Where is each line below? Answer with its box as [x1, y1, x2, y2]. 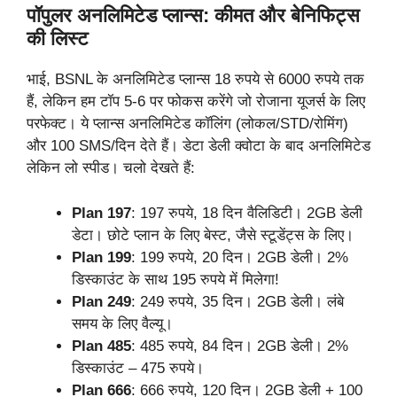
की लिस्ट [27, 27, 89, 51]
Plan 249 [72, 292, 131, 310]
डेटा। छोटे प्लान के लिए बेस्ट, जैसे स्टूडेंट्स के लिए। [72, 226, 354, 244]
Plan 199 [72, 248, 131, 266]
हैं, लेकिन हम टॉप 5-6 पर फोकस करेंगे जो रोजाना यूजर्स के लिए [27, 93, 365, 111]
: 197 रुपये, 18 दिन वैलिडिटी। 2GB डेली [131, 204, 362, 222]
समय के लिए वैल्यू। [72, 315, 173, 332]
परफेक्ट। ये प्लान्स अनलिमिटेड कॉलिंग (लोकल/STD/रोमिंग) [27, 115, 348, 133]
